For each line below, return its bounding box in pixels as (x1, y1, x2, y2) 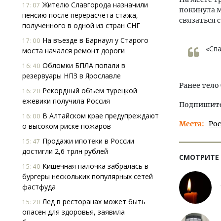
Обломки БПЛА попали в (40, 61, 125, 70)
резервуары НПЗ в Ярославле (22, 71, 121, 80)
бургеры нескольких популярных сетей (22, 172, 153, 181)
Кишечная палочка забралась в (40, 161, 148, 171)
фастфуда (22, 182, 56, 191)
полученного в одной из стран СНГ (22, 21, 140, 30)
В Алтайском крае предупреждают (40, 111, 159, 120)
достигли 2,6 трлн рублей (22, 147, 108, 156)
